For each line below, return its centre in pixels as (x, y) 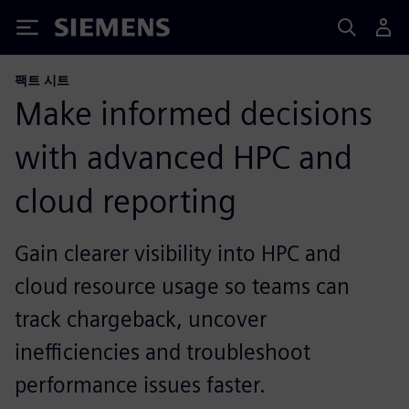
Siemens (85, 31)
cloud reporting (126, 201)
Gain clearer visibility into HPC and (178, 253)
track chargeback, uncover (141, 319)
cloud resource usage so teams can (182, 286)
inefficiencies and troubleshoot (163, 352)
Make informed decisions (194, 113)
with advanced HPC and (184, 157)
